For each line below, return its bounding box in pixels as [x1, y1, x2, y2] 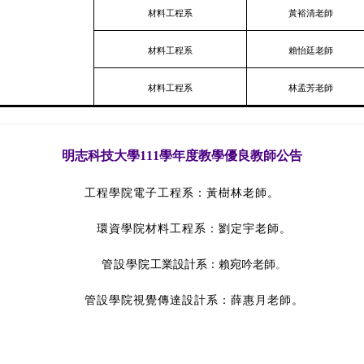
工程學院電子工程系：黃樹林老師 [84, 187, 267, 199]
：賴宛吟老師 [207, 258, 276, 271]
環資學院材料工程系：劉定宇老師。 [97, 223, 292, 235]
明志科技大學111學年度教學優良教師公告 [62, 149, 302, 162]
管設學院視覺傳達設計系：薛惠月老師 [84, 294, 292, 306]
